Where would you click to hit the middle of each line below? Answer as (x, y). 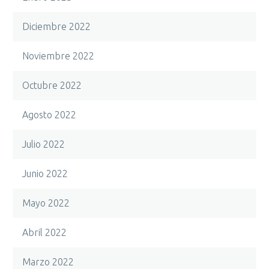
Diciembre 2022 (56, 26)
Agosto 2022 (49, 115)
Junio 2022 (45, 174)
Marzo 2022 (48, 262)
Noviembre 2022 (58, 56)
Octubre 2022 (52, 85)
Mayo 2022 (46, 203)
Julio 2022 (44, 144)
